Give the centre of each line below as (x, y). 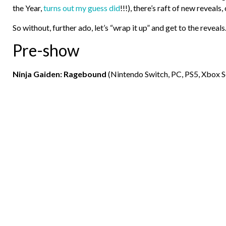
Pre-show (46, 50)
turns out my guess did (82, 8)
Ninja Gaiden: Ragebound (60, 74)
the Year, (28, 8)
